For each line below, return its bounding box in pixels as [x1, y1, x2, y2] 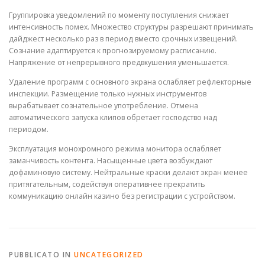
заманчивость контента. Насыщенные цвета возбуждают [9, 156, 212, 166]
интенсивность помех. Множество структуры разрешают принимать [9, 21, 254, 32]
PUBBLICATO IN [9, 250, 74, 260]
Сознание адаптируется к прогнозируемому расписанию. [9, 45, 216, 56]
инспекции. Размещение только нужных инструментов [9, 89, 206, 99]
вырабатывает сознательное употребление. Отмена [9, 101, 198, 111]
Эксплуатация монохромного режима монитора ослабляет [9, 144, 221, 154]
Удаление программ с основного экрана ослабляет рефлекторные [9, 77, 251, 87]
